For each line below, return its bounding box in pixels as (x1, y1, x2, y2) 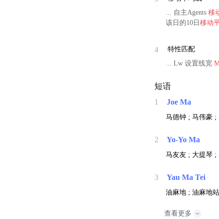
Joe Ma (167, 98, 192, 107)
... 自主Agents (166, 8, 209, 16)
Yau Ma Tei (167, 173, 206, 182)
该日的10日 (166, 19, 200, 26)
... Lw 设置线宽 (166, 60, 215, 67)
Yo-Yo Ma (167, 135, 200, 144)
